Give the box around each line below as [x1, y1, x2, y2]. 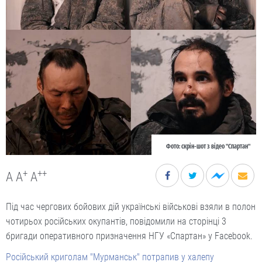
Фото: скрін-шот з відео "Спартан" [166, 143, 250, 150]
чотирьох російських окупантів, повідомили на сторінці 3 [6, 216, 226, 227]
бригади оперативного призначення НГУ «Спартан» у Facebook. [6, 230, 253, 242]
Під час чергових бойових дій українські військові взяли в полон [6, 201, 256, 212]
